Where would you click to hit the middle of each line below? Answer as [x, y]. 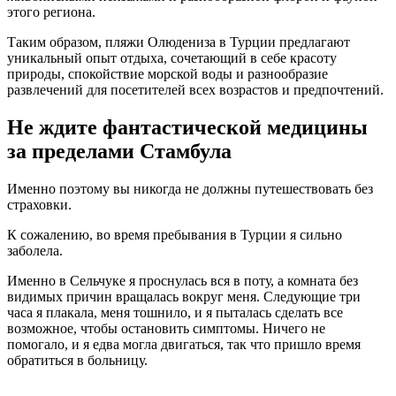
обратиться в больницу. [77, 360]
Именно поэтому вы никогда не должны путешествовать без [190, 188]
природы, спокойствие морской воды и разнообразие [168, 74]
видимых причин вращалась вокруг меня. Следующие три [184, 296]
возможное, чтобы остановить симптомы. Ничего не [166, 328]
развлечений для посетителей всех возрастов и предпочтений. [195, 90]
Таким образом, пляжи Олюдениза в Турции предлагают [179, 42]
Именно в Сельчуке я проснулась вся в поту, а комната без [183, 280]
